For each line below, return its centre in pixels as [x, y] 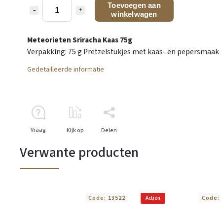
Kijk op [75, 130]
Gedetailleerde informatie [66, 69]
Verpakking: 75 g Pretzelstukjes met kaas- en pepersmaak [123, 52]
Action [153, 198]
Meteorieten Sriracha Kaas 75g [80, 40]
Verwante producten [79, 152]
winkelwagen [134, 14]
